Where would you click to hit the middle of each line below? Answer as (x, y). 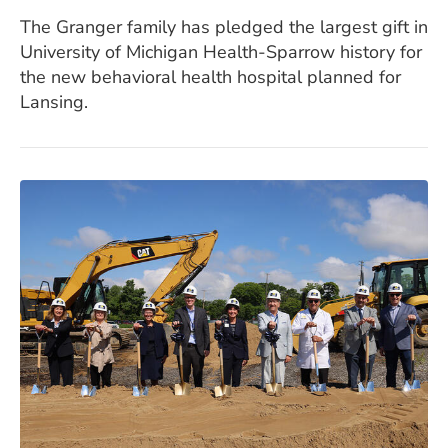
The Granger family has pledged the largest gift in (224, 27)
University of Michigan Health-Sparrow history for (221, 52)
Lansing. (54, 102)
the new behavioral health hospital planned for (210, 77)
